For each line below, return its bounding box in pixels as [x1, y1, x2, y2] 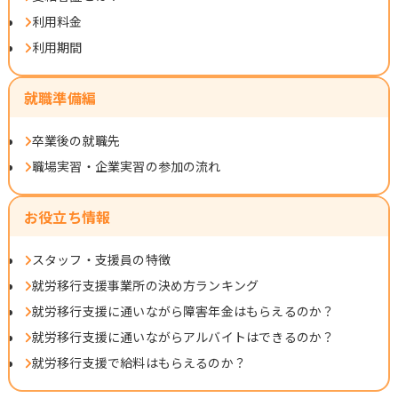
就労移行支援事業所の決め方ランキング [31, 275, 259, 294]
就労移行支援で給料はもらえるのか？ [31, 353, 247, 371]
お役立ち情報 [24, 205, 111, 227]
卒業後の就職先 [31, 131, 121, 149]
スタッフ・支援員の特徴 [31, 250, 171, 268]
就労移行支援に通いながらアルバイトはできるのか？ [31, 327, 335, 346]
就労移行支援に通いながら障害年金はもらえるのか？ [31, 301, 335, 320]
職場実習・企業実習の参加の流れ [31, 156, 221, 175]
